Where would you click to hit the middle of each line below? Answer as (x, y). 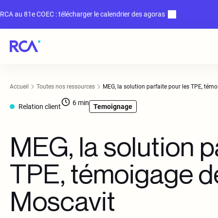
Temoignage (113, 106)
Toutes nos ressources (66, 87)
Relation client (40, 106)
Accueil (19, 87)
